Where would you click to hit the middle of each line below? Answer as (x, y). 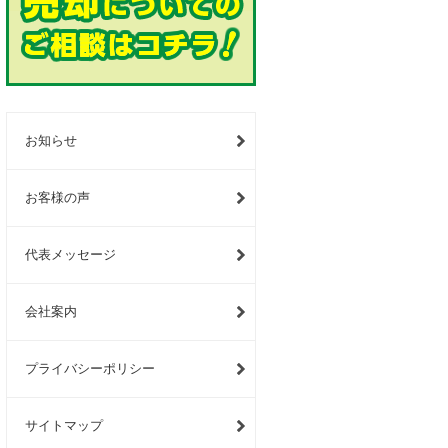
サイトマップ (64, 425)
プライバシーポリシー (90, 368)
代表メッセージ (70, 254)
